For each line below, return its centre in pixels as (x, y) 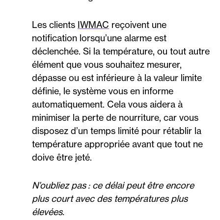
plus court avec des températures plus (110, 199)
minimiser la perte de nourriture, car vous (115, 118)
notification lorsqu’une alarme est (99, 38)
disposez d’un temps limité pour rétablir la (117, 131)
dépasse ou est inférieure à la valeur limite (117, 78)
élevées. (48, 212)
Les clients (55, 25)
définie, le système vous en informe (103, 91)
